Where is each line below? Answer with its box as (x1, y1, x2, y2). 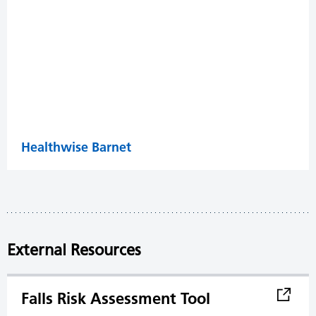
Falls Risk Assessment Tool (21, 288, 210, 308)
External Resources (7, 240, 141, 260)
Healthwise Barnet (21, 138, 131, 155)
